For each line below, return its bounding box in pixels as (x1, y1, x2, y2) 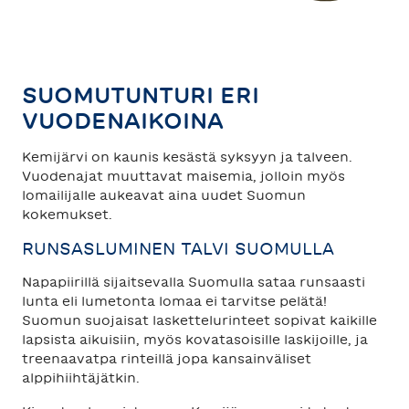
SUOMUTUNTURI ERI (22, 84, 259, 106)
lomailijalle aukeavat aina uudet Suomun (22, 189, 306, 202)
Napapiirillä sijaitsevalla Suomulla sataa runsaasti (22, 276, 365, 288)
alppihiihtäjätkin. (22, 372, 143, 384)
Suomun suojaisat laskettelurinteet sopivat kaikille (22, 314, 377, 327)
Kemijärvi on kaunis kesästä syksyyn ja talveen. (22, 151, 352, 163)
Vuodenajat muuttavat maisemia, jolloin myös (22, 170, 345, 183)
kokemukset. (22, 208, 116, 221)
